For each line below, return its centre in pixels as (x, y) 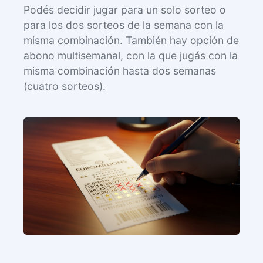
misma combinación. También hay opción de (131, 40)
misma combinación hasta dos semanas (120, 70)
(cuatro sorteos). (65, 86)
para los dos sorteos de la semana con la (124, 25)
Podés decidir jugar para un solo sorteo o (125, 9)
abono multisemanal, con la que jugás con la (131, 55)
